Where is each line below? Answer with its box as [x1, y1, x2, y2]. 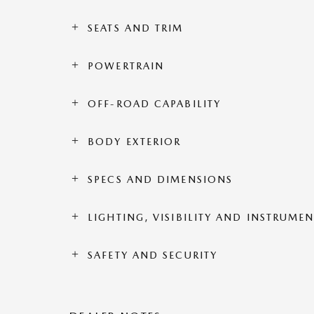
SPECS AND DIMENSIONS [88, 174, 233, 185]
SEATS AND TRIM [88, 22, 184, 34]
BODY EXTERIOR [88, 136, 182, 147]
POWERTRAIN [88, 60, 165, 71]
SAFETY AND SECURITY [88, 250, 218, 261]
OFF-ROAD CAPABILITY [88, 98, 221, 109]
